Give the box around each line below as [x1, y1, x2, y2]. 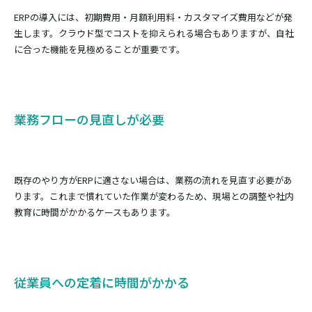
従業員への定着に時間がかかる [14, 273, 189, 291]
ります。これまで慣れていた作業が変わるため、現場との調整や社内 [14, 189, 294, 203]
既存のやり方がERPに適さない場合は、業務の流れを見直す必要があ [14, 173, 292, 187]
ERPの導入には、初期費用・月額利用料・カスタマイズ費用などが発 [14, 10, 292, 24]
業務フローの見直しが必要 [14, 110, 164, 128]
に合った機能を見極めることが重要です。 [14, 42, 185, 56]
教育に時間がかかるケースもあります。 [14, 205, 175, 219]
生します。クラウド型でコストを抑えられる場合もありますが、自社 [14, 26, 294, 40]
